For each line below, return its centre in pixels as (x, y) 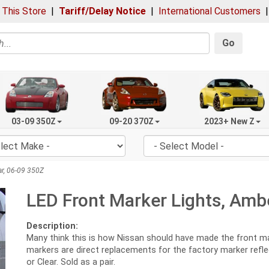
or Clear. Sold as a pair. (71, 262)
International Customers (210, 11)
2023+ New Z (229, 121)
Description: (52, 226)
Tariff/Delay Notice (102, 11)
